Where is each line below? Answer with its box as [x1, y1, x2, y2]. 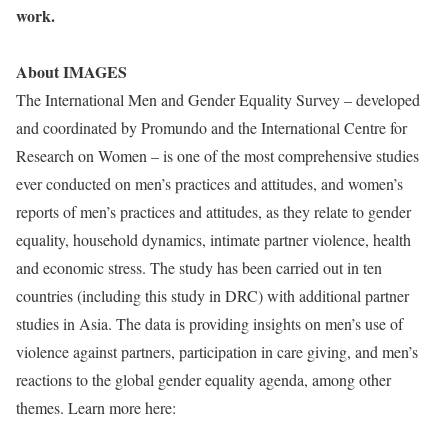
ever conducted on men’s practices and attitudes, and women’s [16, 173, 403, 194]
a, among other [297, 369, 391, 390]
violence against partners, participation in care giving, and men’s [16, 341, 418, 362]
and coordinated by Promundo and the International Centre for [16, 117, 407, 138]
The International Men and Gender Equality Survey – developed [16, 89, 420, 110]
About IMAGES [16, 60, 127, 83]
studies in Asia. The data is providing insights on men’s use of [16, 313, 403, 334]
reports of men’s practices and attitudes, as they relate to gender [16, 201, 411, 222]
